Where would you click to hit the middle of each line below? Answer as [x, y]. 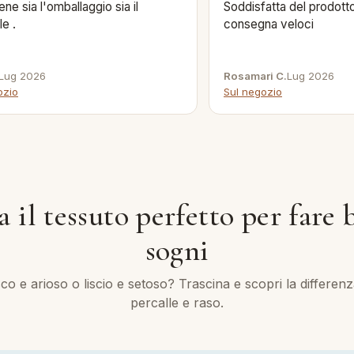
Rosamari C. [255, 75]
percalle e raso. [177, 302]
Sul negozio [253, 91]
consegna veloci [269, 24]
